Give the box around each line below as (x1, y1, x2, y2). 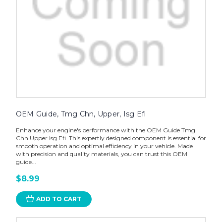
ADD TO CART (36, 195, 81, 203)
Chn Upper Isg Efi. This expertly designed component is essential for (15, 134, 206, 142)
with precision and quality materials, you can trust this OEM (15, 150, 187, 158)
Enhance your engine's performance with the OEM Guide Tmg (15, 126, 195, 134)
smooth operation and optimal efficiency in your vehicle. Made (15, 142, 193, 150)
